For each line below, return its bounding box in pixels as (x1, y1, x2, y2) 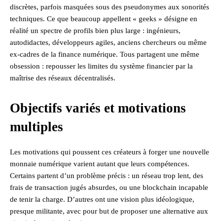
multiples (10, 119, 63, 134)
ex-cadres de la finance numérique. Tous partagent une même (10, 50, 199, 58)
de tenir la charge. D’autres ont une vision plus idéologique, (10, 195, 194, 203)
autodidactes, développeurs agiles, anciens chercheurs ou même (10, 38, 207, 46)
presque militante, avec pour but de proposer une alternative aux (10, 207, 208, 215)
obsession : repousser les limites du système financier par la (10, 62, 193, 70)
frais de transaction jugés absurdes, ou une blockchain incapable (10, 183, 208, 191)
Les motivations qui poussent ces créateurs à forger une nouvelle (10, 147, 209, 156)
